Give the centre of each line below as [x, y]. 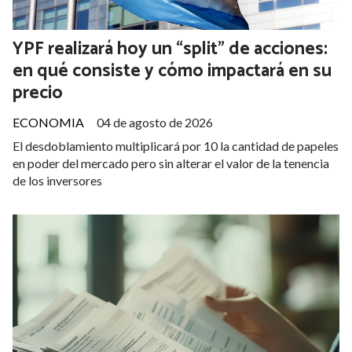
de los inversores [57, 180]
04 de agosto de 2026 [155, 122]
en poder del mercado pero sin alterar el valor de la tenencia [171, 163]
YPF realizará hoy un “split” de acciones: [170, 49]
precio [38, 93]
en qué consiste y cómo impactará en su [172, 71]
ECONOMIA [48, 122]
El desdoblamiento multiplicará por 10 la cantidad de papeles [176, 145]
